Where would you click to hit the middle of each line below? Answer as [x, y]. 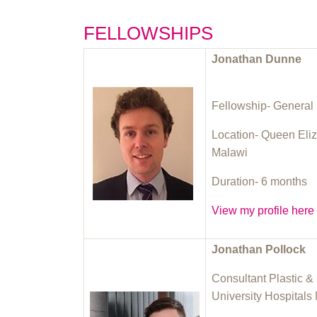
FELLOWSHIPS [149, 33]
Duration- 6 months [261, 181]
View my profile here [263, 210]
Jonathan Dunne [257, 59]
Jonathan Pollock [259, 249]
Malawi [230, 152]
